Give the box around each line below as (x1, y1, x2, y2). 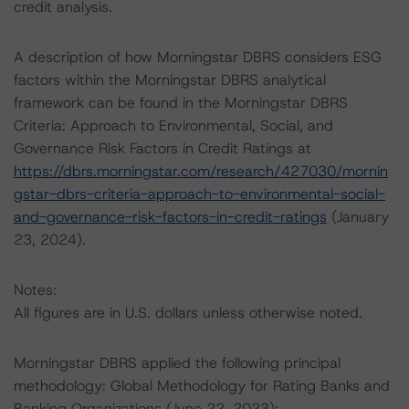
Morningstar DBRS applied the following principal (14, 353, 341, 372)
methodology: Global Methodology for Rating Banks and (14, 376, 390, 395)
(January (327, 207, 389, 226)
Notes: (14, 280, 57, 299)
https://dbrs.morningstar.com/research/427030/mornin (14, 162, 388, 181)
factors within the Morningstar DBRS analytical (14, 70, 326, 89)
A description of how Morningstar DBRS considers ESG (14, 47, 382, 67)
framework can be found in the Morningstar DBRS (14, 93, 348, 112)
